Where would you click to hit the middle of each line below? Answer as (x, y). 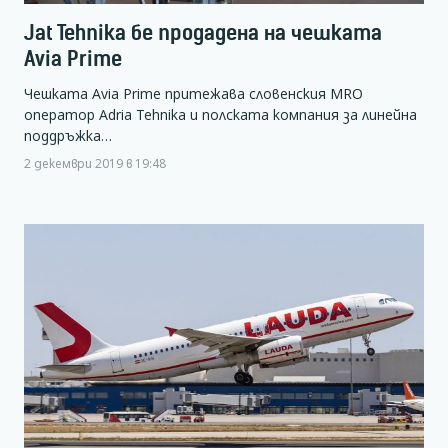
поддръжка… (68, 136)
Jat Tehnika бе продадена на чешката (203, 33)
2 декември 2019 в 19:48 (95, 163)
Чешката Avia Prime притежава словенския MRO (193, 94)
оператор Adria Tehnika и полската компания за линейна (220, 115)
